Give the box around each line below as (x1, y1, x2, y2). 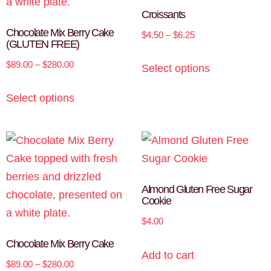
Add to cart (142, 249, 194, 261)
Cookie (142, 195, 171, 207)
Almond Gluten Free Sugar (142, 183, 252, 196)
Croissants (142, 8, 185, 21)
